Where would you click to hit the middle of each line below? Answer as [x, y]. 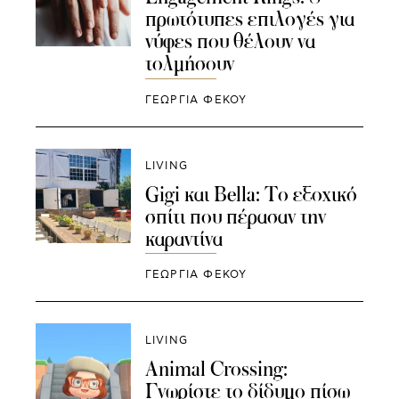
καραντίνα [183, 238]
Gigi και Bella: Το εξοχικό [251, 194]
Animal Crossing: [216, 369]
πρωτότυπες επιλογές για [249, 19]
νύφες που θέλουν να [230, 41]
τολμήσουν [189, 64]
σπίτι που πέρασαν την [235, 216]
